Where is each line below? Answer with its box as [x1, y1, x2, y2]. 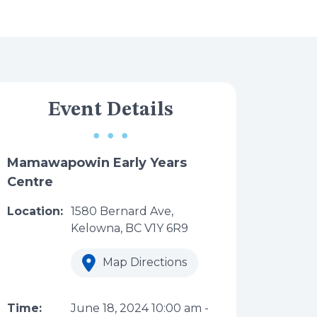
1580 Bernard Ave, [71, 204, 173, 218]
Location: [7, 204, 63, 218]
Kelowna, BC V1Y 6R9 [71, 221, 188, 235]
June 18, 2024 [71, 301, 149, 316]
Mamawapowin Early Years [7, 155, 187, 171]
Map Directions [100, 255, 187, 269]
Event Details [47, 100, 173, 120]
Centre [7, 174, 53, 190]
